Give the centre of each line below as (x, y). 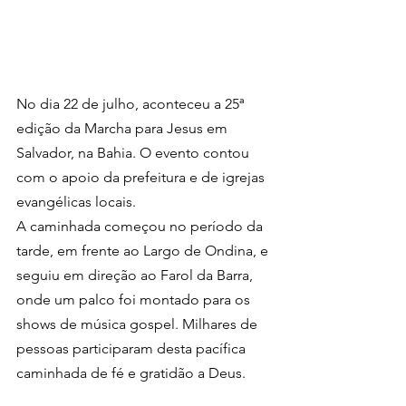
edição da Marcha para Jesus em (124, 128)
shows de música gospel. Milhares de (139, 324)
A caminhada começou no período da (141, 226)
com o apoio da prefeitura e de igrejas (142, 177)
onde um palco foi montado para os (135, 299)
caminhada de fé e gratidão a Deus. (131, 372)
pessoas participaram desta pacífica (133, 348)
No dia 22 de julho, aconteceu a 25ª (132, 103)
